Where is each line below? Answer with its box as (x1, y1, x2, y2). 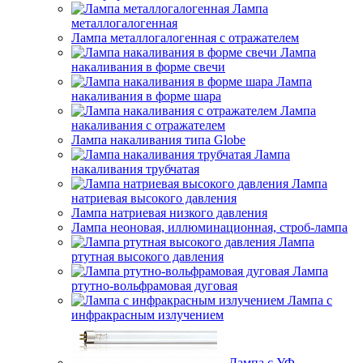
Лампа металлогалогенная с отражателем (71, 31, 299, 45)
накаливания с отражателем (71, 118, 225, 132)
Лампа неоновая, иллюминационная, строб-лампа (71, 220, 348, 234)
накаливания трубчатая (71, 162, 199, 176)
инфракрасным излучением (71, 308, 224, 322)
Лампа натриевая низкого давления (71, 206, 267, 220)
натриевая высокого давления (71, 191, 237, 205)
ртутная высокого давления (71, 250, 224, 263)
